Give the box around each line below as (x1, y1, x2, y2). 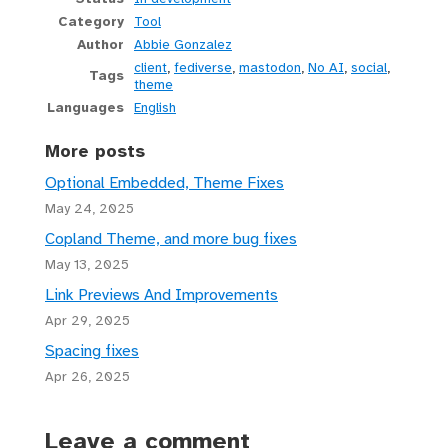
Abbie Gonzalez (134, 36, 232, 54)
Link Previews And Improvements (45, 285, 278, 306)
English (134, 99, 176, 117)
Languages (47, 99, 124, 117)
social (351, 59, 387, 77)
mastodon (239, 59, 301, 77)
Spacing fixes (45, 341, 139, 362)
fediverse (174, 59, 232, 77)
